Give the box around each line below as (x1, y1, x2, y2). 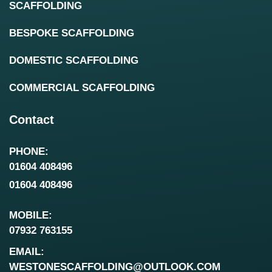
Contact (9, 113, 54, 127)
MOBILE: (9, 209, 52, 221)
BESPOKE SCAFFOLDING (9, 27, 134, 39)
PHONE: (9, 146, 49, 158)
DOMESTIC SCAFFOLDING (9, 55, 138, 67)
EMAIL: (9, 245, 44, 257)
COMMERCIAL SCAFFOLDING (9, 82, 155, 94)
